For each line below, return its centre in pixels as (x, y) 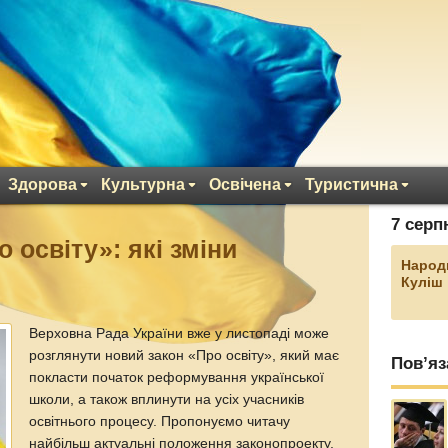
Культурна (143, 184)
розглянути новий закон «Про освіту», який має (184, 355)
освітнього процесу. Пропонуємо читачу (160, 421)
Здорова (42, 184)
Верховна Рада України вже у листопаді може (179, 333)
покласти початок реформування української (177, 377)
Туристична (351, 184)
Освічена (245, 184)
